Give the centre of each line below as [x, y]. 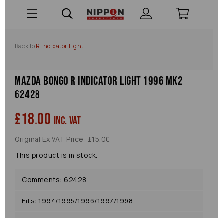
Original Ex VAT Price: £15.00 [63, 139]
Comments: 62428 [54, 179]
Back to [25, 46]
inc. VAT [67, 121]
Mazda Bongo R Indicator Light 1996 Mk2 [99, 81]
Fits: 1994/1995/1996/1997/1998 [77, 201]
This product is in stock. [56, 155]
